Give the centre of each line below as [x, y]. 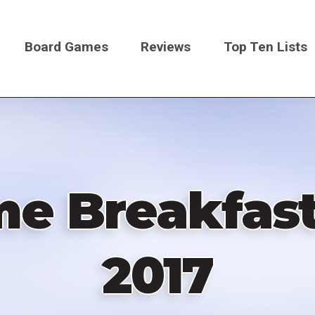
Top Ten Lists [266, 46]
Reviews [166, 46]
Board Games [66, 46]
